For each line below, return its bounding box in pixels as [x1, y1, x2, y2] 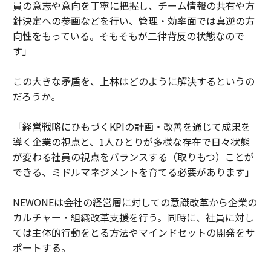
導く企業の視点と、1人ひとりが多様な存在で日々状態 [12, 134, 250, 149]
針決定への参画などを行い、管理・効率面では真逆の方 [12, 13, 255, 28]
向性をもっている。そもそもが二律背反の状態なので [12, 28, 244, 44]
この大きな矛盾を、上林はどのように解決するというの [12, 74, 255, 89]
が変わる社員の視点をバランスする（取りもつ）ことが [12, 149, 254, 165]
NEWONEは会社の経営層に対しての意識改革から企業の [12, 195, 257, 210]
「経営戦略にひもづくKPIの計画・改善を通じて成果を [12, 119, 250, 134]
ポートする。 [12, 240, 71, 255]
